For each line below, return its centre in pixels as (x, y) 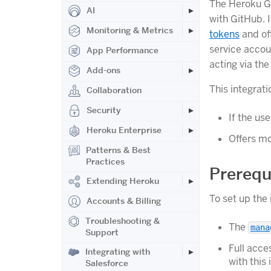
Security (104, 110)
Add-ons (103, 70)
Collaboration (114, 90)
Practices (106, 162)
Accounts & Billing (124, 201)
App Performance (122, 50)
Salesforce (107, 263)
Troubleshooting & (123, 221)
